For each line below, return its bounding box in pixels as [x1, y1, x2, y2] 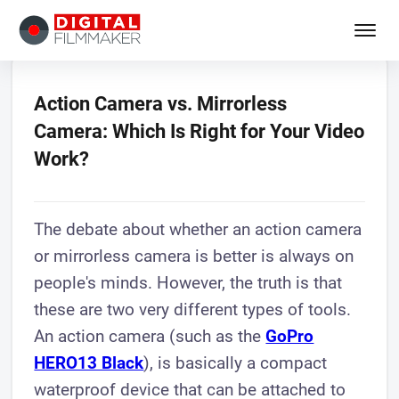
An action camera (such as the [34, 326, 266, 346]
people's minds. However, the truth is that [34, 273, 343, 293]
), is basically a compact [143, 353, 328, 373]
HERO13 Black [34, 353, 144, 373]
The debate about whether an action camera [34, 219, 362, 240]
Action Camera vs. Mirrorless [34, 92, 288, 115]
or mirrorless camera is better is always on [34, 246, 354, 266]
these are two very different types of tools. [34, 299, 352, 320]
